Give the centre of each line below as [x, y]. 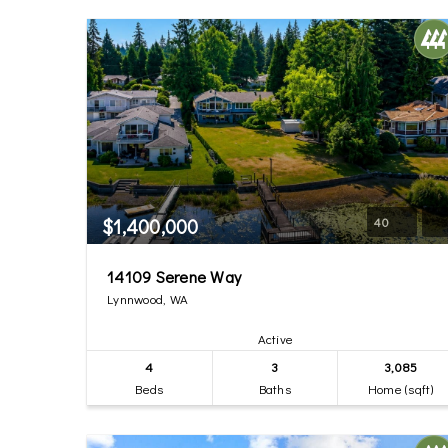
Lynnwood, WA [147, 298]
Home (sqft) [400, 388]
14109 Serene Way [174, 276]
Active [275, 338]
